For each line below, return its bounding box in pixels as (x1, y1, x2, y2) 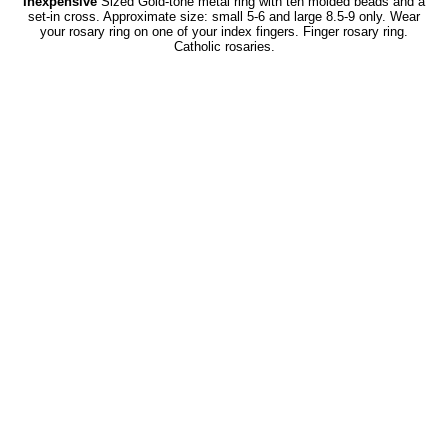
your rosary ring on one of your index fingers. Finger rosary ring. (40, 24, 408, 39)
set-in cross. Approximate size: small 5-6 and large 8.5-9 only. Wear (28, 9, 420, 24)
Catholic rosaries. (173, 39, 275, 54)
